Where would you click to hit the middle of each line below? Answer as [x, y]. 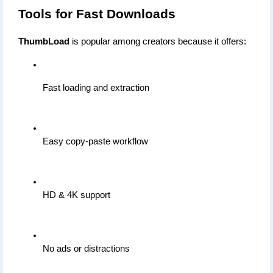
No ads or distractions [86, 249]
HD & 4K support [76, 195]
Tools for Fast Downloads [97, 14]
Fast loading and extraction [96, 88]
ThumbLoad [44, 42]
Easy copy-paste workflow [95, 142]
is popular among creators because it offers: [158, 42]
